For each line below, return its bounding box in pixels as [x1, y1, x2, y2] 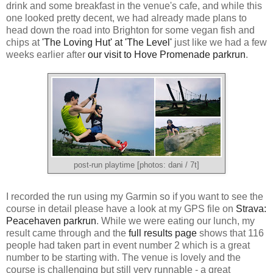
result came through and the [6, 228, 129, 239]
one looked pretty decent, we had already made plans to [6, 13, 247, 24]
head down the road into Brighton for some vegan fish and [6, 25, 255, 36]
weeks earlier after [6, 49, 88, 60]
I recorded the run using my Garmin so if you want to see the [6, 191, 263, 202]
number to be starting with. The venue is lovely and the [6, 252, 241, 263]
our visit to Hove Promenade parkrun [88, 49, 246, 60]
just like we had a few [172, 37, 267, 48]
